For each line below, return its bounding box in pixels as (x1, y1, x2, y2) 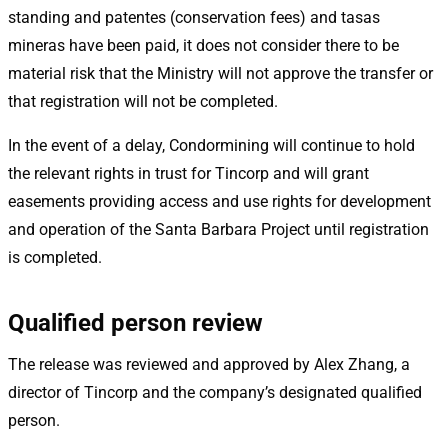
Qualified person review (8, 308, 263, 337)
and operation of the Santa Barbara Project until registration (8, 219, 429, 239)
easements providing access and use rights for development (8, 191, 431, 211)
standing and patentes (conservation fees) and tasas (8, 7, 380, 27)
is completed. (8, 247, 102, 267)
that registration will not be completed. (8, 91, 278, 111)
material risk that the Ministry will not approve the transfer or (8, 63, 433, 83)
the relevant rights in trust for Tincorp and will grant (8, 163, 369, 183)
